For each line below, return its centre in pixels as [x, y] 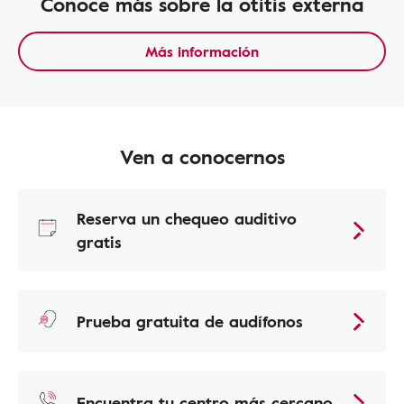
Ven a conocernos [202, 156]
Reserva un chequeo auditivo [187, 218]
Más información [202, 51]
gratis [99, 242]
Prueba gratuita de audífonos [190, 321]
